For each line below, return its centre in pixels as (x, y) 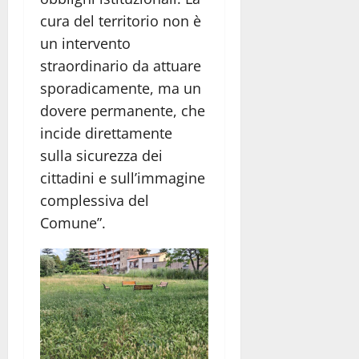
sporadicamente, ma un (121, 88)
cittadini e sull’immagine (123, 177)
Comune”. (73, 222)
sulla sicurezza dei (101, 155)
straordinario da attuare (121, 65)
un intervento (85, 43)
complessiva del (95, 200)
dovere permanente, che (123, 110)
